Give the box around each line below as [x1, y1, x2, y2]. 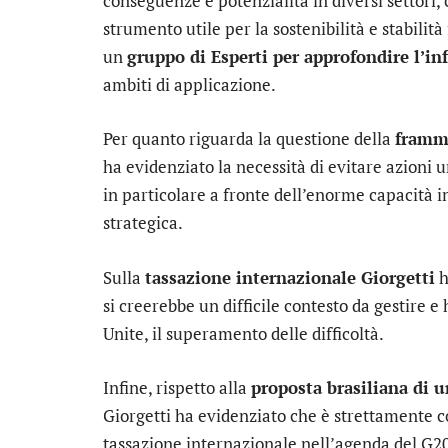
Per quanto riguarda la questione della [103, 127, 395, 151]
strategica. [103, 211, 183, 235]
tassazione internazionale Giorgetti [145, 265, 435, 289]
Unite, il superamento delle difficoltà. [103, 321, 384, 345]
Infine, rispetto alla [103, 375, 251, 399]
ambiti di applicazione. [103, 73, 276, 97]
